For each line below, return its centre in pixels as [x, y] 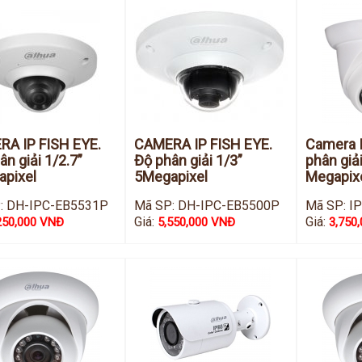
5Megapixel [171, 177]
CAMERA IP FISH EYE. [204, 144]
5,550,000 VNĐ [197, 222]
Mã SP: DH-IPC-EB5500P [207, 206]
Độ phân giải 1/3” [189, 160]
